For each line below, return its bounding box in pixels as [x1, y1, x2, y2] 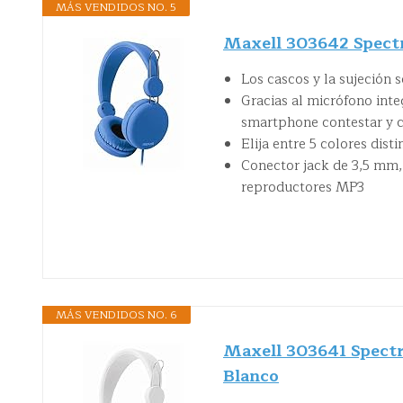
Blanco [223, 362, 279, 390]
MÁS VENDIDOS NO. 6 [56, 305, 177, 324]
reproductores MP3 [241, 175, 364, 199]
